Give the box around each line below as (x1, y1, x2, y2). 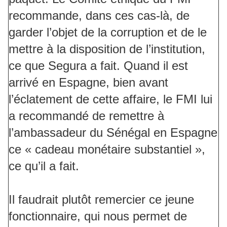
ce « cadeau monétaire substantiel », (9, 142, 205, 157)
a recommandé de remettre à (9, 109, 164, 123)
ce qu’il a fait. (9, 159, 79, 173)
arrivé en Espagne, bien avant (9, 75, 168, 90)
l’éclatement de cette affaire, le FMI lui (9, 92, 212, 106)
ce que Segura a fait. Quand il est (9, 59, 188, 73)
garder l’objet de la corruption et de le (9, 25, 207, 40)
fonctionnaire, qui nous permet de (9, 209, 187, 223)
